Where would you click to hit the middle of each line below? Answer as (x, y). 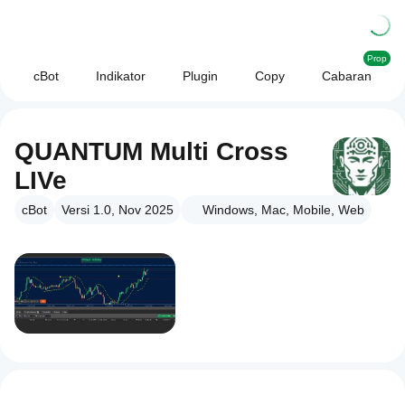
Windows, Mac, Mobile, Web (283, 210)
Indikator (120, 76)
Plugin (200, 76)
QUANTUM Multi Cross (151, 151)
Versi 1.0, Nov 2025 (118, 210)
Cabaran (347, 76)
